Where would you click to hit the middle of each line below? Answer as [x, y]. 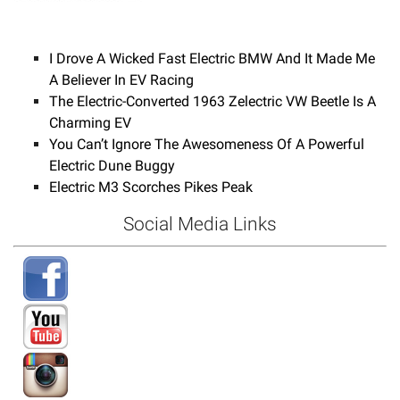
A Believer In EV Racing [121, 79]
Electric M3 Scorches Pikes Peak [151, 187]
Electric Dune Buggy [112, 165]
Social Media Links [200, 224]
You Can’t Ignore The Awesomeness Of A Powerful [207, 144]
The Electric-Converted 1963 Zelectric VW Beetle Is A [212, 101]
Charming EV [90, 122]
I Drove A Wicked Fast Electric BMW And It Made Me [212, 58]
